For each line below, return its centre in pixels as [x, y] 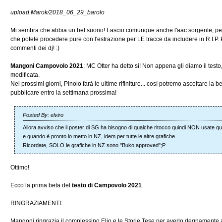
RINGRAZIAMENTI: [36, 203]
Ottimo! [20, 167]
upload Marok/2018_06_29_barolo [57, 12]
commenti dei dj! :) [35, 48]
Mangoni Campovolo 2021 [47, 66]
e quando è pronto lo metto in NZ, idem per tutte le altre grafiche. [100, 136]
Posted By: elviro [43, 115]
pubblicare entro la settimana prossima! [63, 93]
